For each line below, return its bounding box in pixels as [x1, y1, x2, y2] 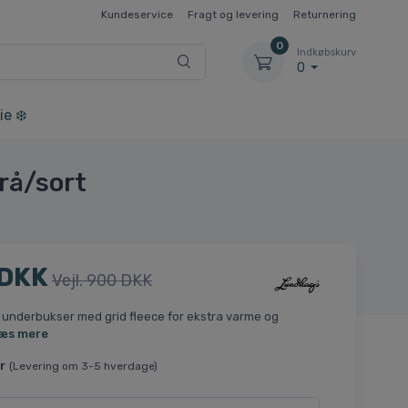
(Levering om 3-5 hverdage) [8, 360, 158, 373]
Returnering [293, 7, 356, 21]
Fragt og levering [188, 7, 279, 21]
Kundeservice [101, 7, 173, 21]
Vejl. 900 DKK [51, 270, 152, 291]
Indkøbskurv [297, 46, 356, 59]
